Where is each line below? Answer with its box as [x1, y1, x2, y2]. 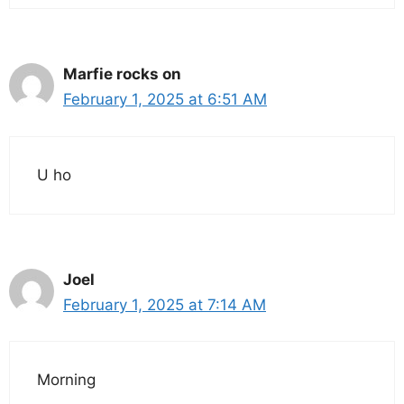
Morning [37, 371, 96, 390]
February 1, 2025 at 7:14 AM [63, 295, 266, 314]
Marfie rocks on [63, 65, 181, 84]
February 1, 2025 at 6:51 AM [63, 90, 267, 109]
